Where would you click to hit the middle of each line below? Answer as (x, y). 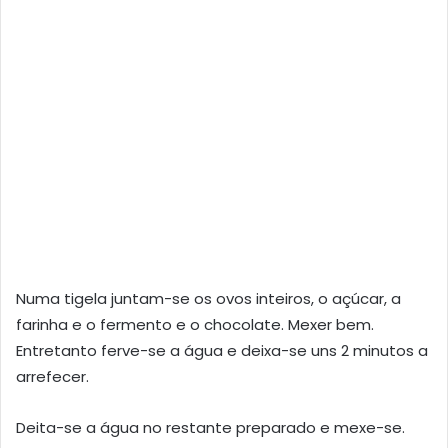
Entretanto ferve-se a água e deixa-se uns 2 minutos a (222, 350)
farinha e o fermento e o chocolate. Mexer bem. (195, 324)
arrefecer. (52, 376)
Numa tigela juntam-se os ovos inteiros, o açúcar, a (208, 298)
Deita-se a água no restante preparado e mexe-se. (210, 427)
